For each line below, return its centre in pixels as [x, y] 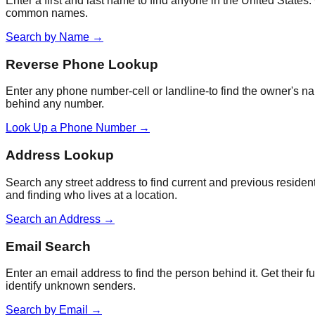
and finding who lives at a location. [91, 195]
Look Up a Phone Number [71, 128]
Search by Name [47, 37]
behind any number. [55, 104]
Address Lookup [60, 155]
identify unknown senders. [71, 286]
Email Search [48, 246]
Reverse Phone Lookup [82, 64]
